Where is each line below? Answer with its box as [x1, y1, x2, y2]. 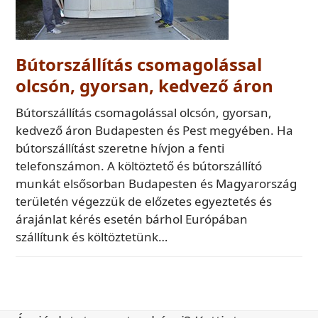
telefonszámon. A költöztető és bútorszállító [16, 158, 263, 174]
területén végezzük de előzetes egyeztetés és [16, 193, 273, 209]
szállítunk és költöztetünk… [16, 229, 168, 245]
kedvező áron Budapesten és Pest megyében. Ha [16, 122, 294, 138]
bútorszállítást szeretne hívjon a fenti [16, 140, 225, 156]
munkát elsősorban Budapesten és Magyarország [16, 175, 297, 192]
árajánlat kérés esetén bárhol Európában [16, 211, 248, 227]
